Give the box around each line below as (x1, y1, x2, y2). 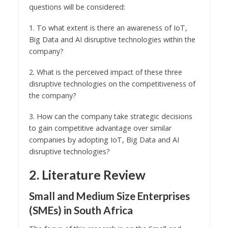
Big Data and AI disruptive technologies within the (28, 35, 195, 45)
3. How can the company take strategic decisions (28, 111, 192, 122)
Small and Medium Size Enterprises (28, 190, 190, 203)
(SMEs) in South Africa (28, 204, 133, 217)
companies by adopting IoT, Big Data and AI (28, 135, 179, 145)
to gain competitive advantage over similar (28, 123, 172, 133)
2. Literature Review (28, 166, 146, 182)
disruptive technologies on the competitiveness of (28, 79, 195, 89)
